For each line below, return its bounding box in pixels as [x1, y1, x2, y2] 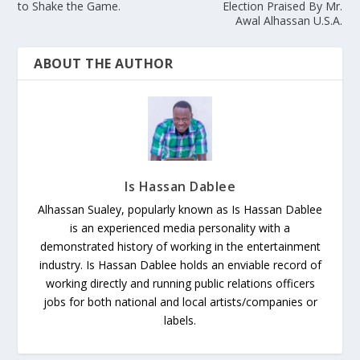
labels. [164, 312, 196, 328]
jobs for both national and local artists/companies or [43, 293, 317, 309]
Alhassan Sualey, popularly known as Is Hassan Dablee [38, 201, 322, 217]
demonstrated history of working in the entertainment [39, 238, 321, 254]
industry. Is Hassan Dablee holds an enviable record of [39, 256, 321, 272]
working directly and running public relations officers [45, 275, 315, 291]
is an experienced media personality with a [70, 219, 290, 235]
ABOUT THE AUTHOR [34, 54, 174, 72]
